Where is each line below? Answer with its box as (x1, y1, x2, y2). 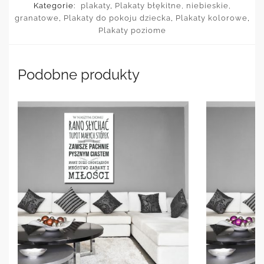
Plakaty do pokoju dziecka (63, 14, 171, 23)
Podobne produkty (18, 66, 140, 84)
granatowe (14, 14, 59, 23)
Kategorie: (33, 1, 78, 11)
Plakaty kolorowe (175, 14, 247, 23)
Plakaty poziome (98, 26, 166, 35)
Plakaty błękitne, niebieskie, (114, 1, 231, 11)
